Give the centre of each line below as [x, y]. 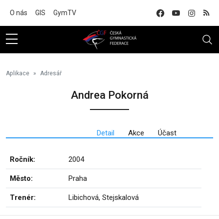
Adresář [51, 73]
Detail [105, 133]
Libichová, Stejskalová [104, 197]
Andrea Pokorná [109, 95]
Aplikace [18, 73]
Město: [21, 178]
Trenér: [23, 197]
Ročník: [22, 159]
